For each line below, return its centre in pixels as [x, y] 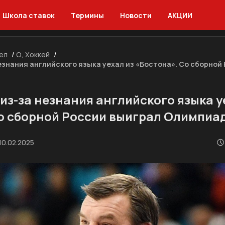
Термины [87, 15]
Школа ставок [29, 15]
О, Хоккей [33, 54]
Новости [136, 15]
